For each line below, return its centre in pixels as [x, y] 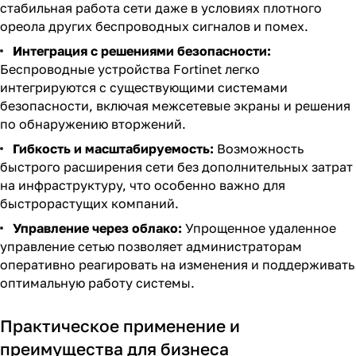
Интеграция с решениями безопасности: [142, 51]
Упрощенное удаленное [259, 228]
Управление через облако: [97, 228]
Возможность [259, 149]
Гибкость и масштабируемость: [113, 149]
